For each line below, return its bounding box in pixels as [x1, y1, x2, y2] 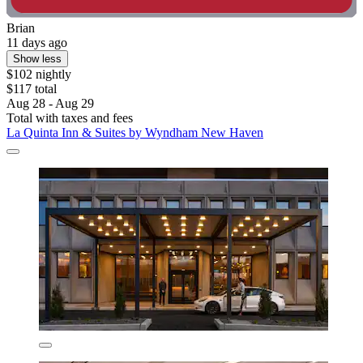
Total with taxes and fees [6, 110, 133, 125]
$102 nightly [6, 66, 71, 81]
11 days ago [6, 35, 67, 49]
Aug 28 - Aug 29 [6, 96, 94, 110]
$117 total [6, 81, 57, 96]
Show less [13, 52, 62, 65]
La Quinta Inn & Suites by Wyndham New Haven [6, 125, 263, 139]
